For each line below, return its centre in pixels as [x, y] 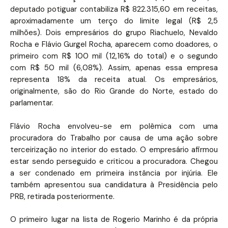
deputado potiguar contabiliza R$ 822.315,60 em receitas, [114, 9]
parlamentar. [33, 103]
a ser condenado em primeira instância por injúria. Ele [114, 173]
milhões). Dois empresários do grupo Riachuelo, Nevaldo [114, 33]
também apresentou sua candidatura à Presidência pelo [114, 184]
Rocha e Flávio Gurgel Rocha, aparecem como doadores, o [114, 44]
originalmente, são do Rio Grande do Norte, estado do [114, 91]
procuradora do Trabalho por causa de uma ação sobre [114, 138]
